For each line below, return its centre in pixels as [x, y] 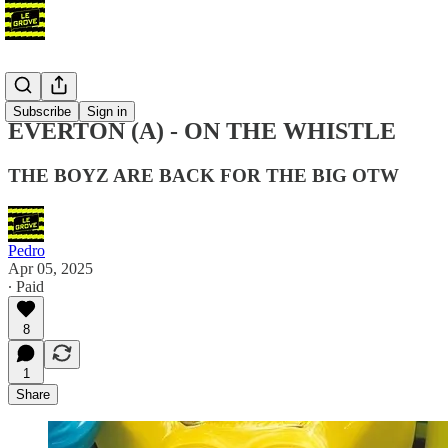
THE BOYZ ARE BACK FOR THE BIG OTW [203, 175]
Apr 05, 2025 [50, 268]
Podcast [32, 88]
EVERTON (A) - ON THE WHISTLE [202, 130]
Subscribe [42, 111]
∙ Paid [26, 286]
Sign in [107, 111]
